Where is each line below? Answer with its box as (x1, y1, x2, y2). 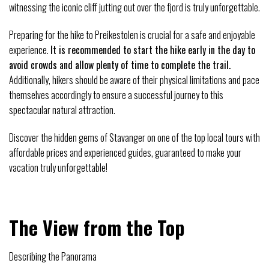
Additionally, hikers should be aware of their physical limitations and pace (9, 72, 259, 87)
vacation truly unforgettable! (9, 160, 107, 175)
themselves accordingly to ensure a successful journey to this (9, 87, 223, 102)
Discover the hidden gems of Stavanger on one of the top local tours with (9, 130, 260, 145)
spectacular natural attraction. (9, 102, 115, 117)
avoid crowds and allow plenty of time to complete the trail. (9, 57, 231, 72)
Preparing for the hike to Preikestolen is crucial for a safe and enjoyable (9, 27, 255, 42)
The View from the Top (9, 213, 185, 242)
